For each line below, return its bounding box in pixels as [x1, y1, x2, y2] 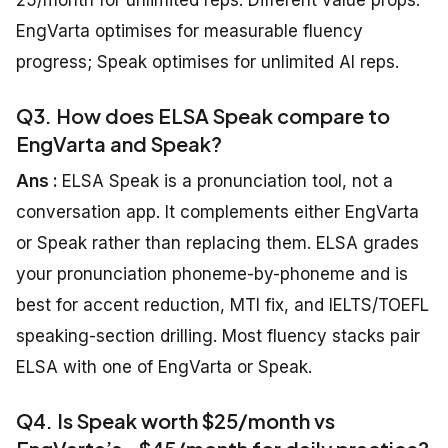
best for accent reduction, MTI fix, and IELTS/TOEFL [16, 295, 429, 316]
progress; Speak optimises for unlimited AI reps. [16, 52, 399, 73]
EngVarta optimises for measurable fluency [16, 21, 363, 42]
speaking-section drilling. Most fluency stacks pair [16, 326, 420, 347]
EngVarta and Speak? [16, 131, 222, 157]
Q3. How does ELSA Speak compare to [16, 103, 390, 129]
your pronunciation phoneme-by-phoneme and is [16, 264, 408, 285]
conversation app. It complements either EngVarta [16, 202, 419, 223]
